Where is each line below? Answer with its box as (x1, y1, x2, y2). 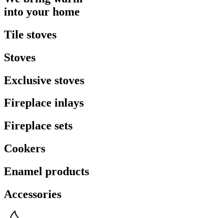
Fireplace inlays (4, 96, 84, 109)
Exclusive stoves (4, 73, 84, 87)
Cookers (4, 142, 45, 155)
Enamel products (4, 165, 89, 178)
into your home (4, 5, 80, 18)
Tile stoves (4, 28, 56, 41)
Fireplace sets (4, 119, 73, 132)
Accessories (4, 188, 61, 201)
